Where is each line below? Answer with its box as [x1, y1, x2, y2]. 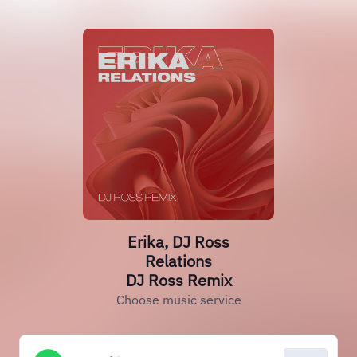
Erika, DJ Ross [127, 231, 229, 253]
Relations [145, 250, 212, 272]
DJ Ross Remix [125, 269, 232, 291]
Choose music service [116, 292, 241, 308]
